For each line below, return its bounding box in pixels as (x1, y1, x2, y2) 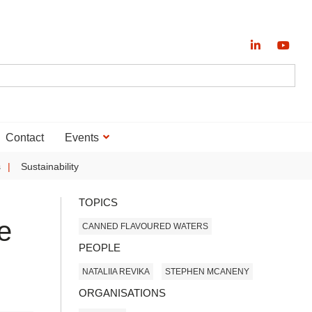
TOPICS (79, 196, 118, 208)
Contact (5, 132, 44, 143)
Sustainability (20, 161, 79, 172)
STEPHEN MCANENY (165, 266, 249, 276)
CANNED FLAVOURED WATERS (82, 221, 208, 231)
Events (64, 132, 99, 143)
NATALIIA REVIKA (82, 266, 150, 276)
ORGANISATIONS (79, 287, 166, 299)
